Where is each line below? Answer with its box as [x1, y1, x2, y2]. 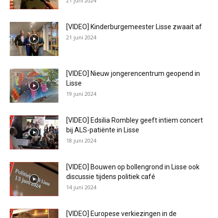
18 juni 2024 [66, 137, 96, 144]
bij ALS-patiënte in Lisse [66, 126, 139, 134]
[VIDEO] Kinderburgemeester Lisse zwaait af [66, 23, 202, 31]
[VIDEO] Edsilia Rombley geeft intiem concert [66, 116, 203, 124]
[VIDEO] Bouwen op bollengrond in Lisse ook [66, 163, 200, 171]
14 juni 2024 [66, 183, 96, 191]
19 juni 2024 [66, 90, 96, 97]
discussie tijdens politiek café [66, 173, 155, 181]
